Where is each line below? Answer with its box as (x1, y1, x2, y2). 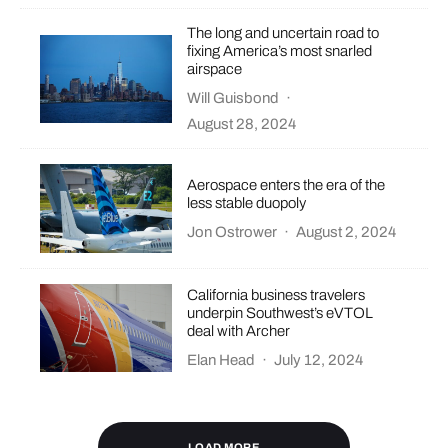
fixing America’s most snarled (187, 43, 373, 60)
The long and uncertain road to (187, 25, 380, 42)
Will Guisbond (187, 90, 280, 107)
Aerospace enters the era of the (187, 176, 386, 193)
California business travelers (187, 287, 366, 304)
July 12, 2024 (274, 352, 364, 369)
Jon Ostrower (187, 223, 278, 240)
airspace (187, 61, 243, 78)
